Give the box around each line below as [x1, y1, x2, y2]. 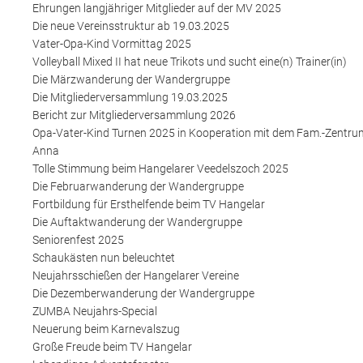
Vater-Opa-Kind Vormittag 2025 [32, 36, 191, 50]
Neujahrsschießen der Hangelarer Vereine [32, 268, 239, 282]
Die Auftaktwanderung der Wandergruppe [32, 215, 242, 228]
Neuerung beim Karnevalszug [32, 322, 180, 335]
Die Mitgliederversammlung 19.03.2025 [32, 90, 228, 104]
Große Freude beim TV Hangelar [32, 340, 192, 353]
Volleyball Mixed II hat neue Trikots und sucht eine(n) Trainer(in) [32, 54, 347, 68]
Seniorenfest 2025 [32, 233, 124, 246]
